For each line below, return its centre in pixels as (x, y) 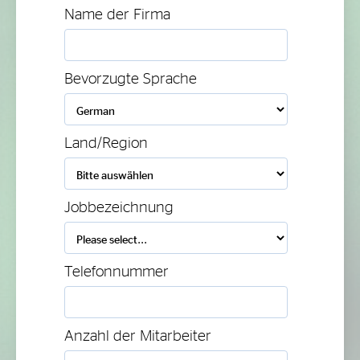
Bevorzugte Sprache (131, 79)
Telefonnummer (117, 272)
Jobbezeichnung (119, 207)
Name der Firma (117, 14)
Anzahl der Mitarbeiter (138, 336)
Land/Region (106, 143)
